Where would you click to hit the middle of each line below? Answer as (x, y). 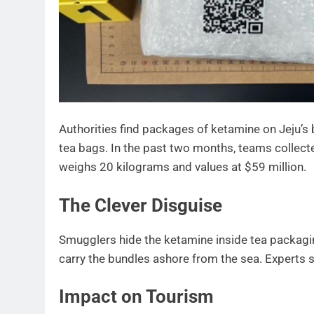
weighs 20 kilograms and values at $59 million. (183, 167)
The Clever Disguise (141, 205)
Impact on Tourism (136, 297)
